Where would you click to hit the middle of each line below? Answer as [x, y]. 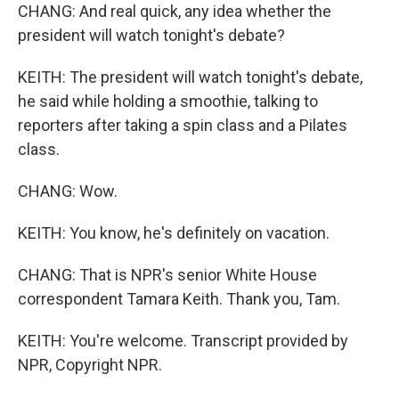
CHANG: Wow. [68, 191]
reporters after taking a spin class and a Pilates [183, 125]
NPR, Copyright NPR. [90, 365]
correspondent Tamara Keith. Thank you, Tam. [179, 299]
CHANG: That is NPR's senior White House [167, 275]
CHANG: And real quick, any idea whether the [175, 11]
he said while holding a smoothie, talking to [168, 101]
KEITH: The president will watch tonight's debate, [190, 77]
